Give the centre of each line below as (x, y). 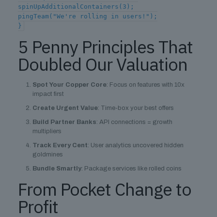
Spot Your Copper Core (69, 85)
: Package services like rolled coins (131, 169)
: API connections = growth (134, 122)
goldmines (47, 155)
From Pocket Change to (104, 189)
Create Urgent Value (65, 108)
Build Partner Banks (64, 122)
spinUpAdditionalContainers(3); (76, 7)
